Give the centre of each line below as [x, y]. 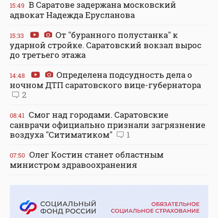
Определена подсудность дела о [123, 74]
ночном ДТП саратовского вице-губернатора [105, 85]
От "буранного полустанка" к [116, 35]
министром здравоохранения [73, 164]
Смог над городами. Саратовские [98, 114]
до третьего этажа [48, 54]
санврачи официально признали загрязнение [108, 125]
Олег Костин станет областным [95, 154]
